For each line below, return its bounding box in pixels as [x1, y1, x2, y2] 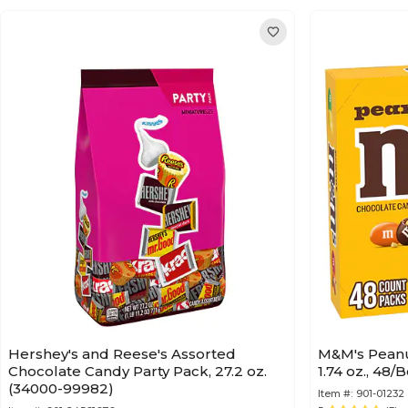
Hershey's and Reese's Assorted [8, 345, 236, 362]
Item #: [318, 387, 352, 400]
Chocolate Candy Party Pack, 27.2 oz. [8, 362, 267, 380]
